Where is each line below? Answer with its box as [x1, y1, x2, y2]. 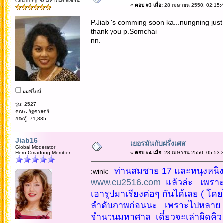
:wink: [90, 167, 114, 175]
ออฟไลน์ [21, 88, 41, 94]
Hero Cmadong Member [15, 149, 70, 155]
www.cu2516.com [90, 177, 161, 187]
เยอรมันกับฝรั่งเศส [130, 139, 186, 147]
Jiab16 [15, 136, 38, 144]
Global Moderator [15, 144, 55, 150]
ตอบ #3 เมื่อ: [134, 2, 163, 8]
